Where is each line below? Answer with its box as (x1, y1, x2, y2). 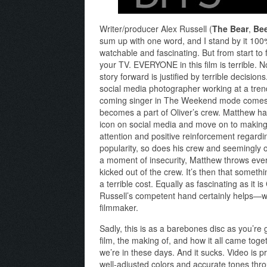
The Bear (212, 23, 249, 35)
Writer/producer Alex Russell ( (100, 23, 212, 35)
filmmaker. (100, 201, 138, 214)
